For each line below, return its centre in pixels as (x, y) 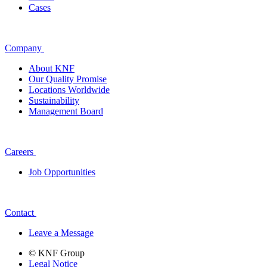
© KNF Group (57, 253)
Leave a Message (61, 232)
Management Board (66, 111)
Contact (19, 212)
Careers (19, 151)
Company (23, 48)
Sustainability (54, 100)
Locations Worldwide (69, 89)
